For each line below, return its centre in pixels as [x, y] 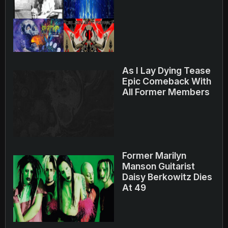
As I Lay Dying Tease [166, 70]
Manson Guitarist [159, 166]
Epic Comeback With [167, 81]
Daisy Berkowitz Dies [167, 177]
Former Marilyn [154, 155]
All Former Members [166, 92]
